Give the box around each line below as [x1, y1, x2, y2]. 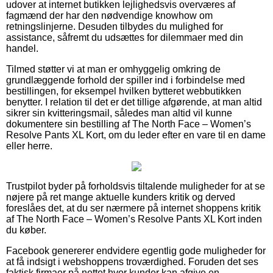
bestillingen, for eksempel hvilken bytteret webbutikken [6, 86, 241, 97]
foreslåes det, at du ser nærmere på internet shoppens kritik [6, 203, 261, 214]
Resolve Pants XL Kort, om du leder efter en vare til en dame [6, 130, 266, 141]
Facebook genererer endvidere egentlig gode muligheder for [6, 246, 266, 257]
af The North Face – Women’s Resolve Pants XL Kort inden [6, 214, 262, 225]
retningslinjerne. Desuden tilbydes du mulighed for [6, 21, 223, 32]
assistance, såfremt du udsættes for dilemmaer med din [6, 32, 243, 43]
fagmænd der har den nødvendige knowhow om [6, 10, 213, 21]
